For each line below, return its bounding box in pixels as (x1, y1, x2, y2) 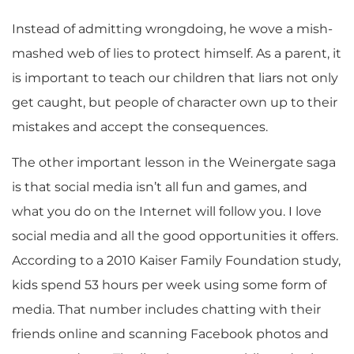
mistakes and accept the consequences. (12, 119, 268, 134)
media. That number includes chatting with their (12, 301, 321, 317)
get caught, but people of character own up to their (12, 94, 337, 110)
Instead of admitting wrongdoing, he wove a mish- (12, 21, 333, 36)
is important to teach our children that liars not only (12, 70, 338, 85)
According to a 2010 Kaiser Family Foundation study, (12, 252, 341, 268)
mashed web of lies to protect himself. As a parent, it (12, 45, 341, 61)
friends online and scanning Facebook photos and (12, 326, 329, 341)
